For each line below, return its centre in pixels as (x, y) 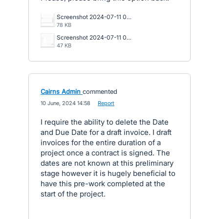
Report (106, 103)
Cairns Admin (61, 91)
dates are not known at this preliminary (107, 163)
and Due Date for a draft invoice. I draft (106, 132)
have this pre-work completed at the (103, 184)
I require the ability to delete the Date (105, 122)
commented (100, 91)
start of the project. (73, 194)
